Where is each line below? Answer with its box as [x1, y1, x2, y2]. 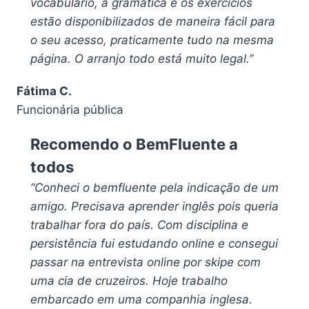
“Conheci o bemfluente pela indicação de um [30, 181, 279, 195]
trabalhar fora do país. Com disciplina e [30, 218, 248, 232]
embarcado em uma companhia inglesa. [30, 292, 252, 307]
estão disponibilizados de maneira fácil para [30, 14, 275, 29]
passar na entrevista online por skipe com [30, 255, 261, 270]
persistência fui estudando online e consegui [30, 237, 278, 251]
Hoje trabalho [152, 274, 228, 288]
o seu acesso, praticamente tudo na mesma [30, 33, 274, 48]
